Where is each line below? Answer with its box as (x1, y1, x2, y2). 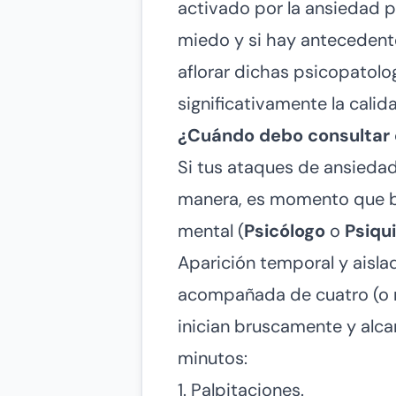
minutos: (178, 346, 247, 369)
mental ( (178, 218, 244, 242)
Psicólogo (244, 218, 325, 242)
